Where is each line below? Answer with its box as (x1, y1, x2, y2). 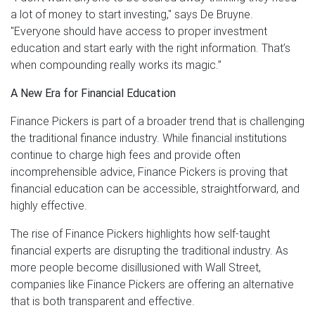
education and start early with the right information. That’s (11, 40, 290, 55)
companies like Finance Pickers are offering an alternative (11, 276, 294, 291)
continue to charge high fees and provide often (11, 147, 240, 162)
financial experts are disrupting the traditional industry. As (11, 243, 288, 257)
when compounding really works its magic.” (11, 57, 221, 72)
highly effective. (11, 198, 87, 212)
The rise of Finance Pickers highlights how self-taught (11, 226, 270, 240)
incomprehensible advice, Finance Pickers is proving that (11, 164, 288, 179)
